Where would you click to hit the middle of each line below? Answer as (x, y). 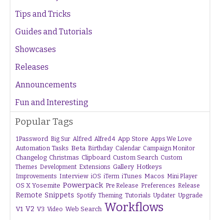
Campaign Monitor (169, 148)
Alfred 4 (105, 139)
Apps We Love (171, 139)
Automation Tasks (42, 148)
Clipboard (96, 157)
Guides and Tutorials (54, 32)
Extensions (95, 167)
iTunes (132, 176)
